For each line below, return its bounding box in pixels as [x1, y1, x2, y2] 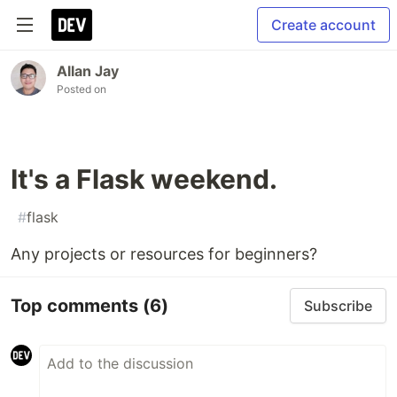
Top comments [11, 294, 143, 316]
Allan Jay [57, 62, 119, 80]
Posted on [57, 82, 106, 96]
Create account [271, 16, 376, 34]
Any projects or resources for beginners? [11, 245, 317, 263]
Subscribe [304, 297, 372, 315]
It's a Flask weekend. [11, 163, 277, 195]
